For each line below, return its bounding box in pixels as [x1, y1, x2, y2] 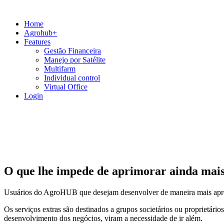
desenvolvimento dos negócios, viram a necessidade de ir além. [4, 213, 202, 222]
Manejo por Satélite [44, 55, 105, 64]
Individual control [44, 73, 100, 82]
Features [24, 37, 50, 46]
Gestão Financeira [44, 46, 101, 55]
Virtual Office [44, 82, 87, 91]
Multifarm [44, 64, 75, 73]
